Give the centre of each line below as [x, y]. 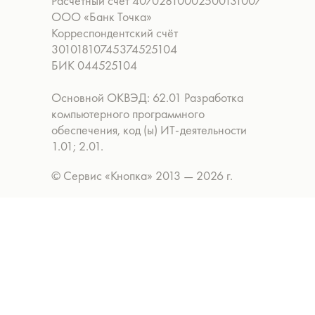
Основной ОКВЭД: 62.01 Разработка [147, 97]
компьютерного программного [128, 114]
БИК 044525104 [94, 65]
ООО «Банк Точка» [105, 17]
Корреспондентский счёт [115, 33]
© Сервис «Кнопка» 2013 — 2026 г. [142, 175]
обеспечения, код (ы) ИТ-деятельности [149, 130]
